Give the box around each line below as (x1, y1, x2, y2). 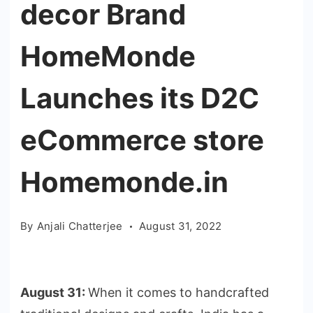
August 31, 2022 (138, 219, 222, 233)
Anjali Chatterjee (36, 219, 123, 233)
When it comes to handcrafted (88, 285, 269, 300)
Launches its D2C (20, 81, 259, 115)
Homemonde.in (20, 165, 228, 199)
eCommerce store (20, 123, 264, 157)
